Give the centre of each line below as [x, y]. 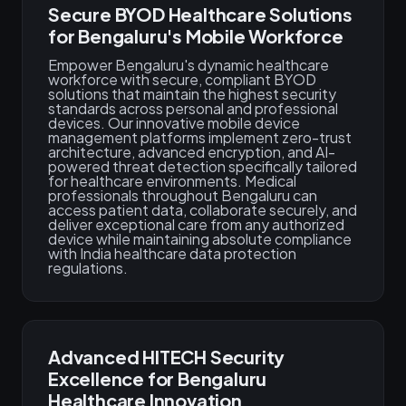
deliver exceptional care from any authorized [196, 224]
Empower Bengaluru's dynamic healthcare [188, 65]
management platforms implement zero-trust [200, 137]
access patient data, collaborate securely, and [203, 210]
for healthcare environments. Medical [172, 181]
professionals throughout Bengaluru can [183, 195]
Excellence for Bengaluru [158, 378]
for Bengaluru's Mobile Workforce [196, 36]
